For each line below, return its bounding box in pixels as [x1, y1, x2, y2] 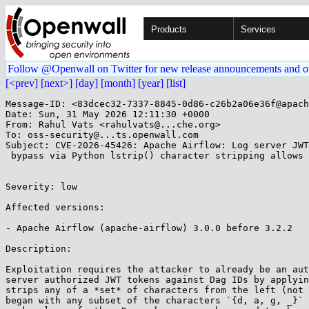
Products [151, 24, 187, 34]
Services [241, 24, 276, 34]
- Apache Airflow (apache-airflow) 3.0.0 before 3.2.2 [6, 223, 292, 233]
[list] [166, 77, 186, 89]
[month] [101, 77, 135, 89]
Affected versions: [6, 202, 105, 212]
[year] [138, 77, 163, 89]
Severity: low [6, 181, 83, 192]
